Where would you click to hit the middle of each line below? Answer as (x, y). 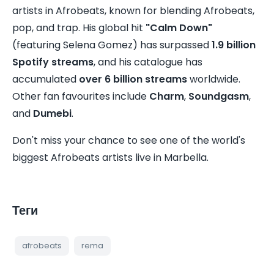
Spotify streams (53, 62)
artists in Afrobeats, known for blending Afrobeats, (133, 10)
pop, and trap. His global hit (79, 28)
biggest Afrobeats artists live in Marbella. (110, 157)
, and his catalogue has (148, 62)
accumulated (46, 79)
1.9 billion (234, 45)
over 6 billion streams (133, 79)
